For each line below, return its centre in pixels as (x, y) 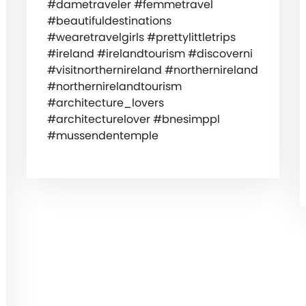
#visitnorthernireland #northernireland (152, 70)
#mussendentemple (102, 135)
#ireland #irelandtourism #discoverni (150, 53)
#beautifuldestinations (109, 20)
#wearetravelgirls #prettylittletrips (141, 37)
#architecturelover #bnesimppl (133, 119)
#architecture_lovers (105, 102)
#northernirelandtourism (114, 86)
